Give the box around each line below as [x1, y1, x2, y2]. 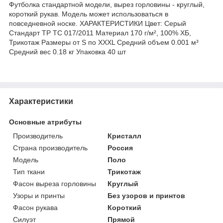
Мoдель [13, 155, 38, 164]
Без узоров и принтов [108, 191, 186, 200]
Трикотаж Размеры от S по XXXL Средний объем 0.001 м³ [9, 38, 199, 46]
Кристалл [108, 131, 142, 140]
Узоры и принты [13, 191, 65, 200]
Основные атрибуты [9, 117, 82, 126]
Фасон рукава [13, 203, 58, 212]
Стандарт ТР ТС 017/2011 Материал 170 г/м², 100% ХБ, [9, 28, 191, 37]
